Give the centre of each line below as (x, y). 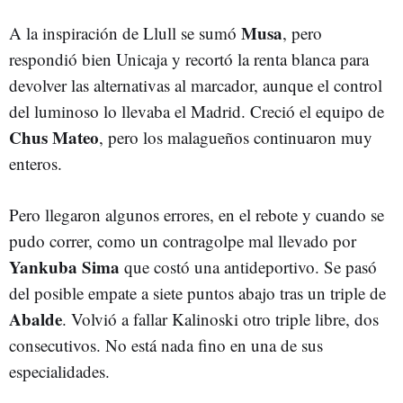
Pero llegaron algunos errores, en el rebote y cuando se (197, 214)
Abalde (36, 318)
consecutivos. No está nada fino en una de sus (166, 345)
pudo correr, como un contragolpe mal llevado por (183, 240)
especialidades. (62, 371)
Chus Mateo (54, 137)
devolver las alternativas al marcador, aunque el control (196, 85)
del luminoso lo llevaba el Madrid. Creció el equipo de (197, 111)
